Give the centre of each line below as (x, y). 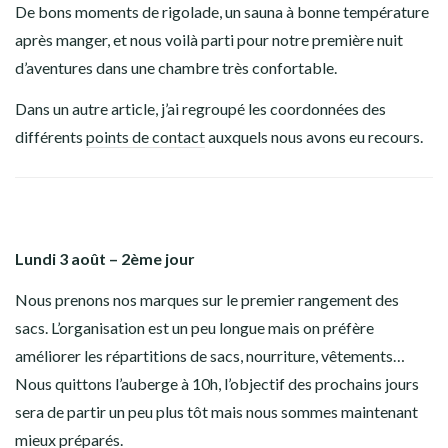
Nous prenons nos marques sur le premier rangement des (207, 300)
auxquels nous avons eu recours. (314, 137)
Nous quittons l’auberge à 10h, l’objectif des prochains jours (217, 384)
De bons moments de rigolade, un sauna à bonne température (222, 12)
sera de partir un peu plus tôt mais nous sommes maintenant (216, 412)
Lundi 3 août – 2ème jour (105, 259)
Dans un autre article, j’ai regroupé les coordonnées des (200, 109)
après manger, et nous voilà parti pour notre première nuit (209, 40)
